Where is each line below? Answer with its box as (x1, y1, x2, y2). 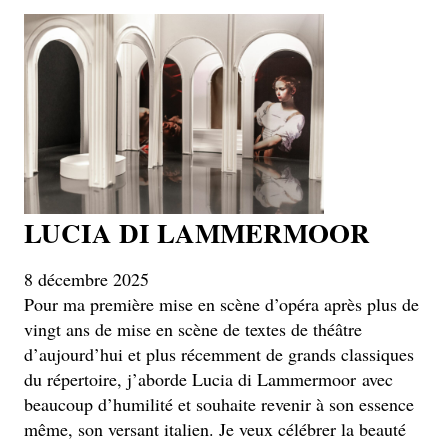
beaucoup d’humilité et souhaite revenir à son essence (24, 392, 414, 416)
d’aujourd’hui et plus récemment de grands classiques (24, 342, 414, 366)
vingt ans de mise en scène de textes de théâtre (24, 317, 362, 341)
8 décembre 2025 (24, 267, 149, 291)
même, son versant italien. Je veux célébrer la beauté (24, 417, 406, 441)
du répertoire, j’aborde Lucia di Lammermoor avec (24, 367, 393, 391)
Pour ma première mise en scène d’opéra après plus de (24, 292, 419, 316)
